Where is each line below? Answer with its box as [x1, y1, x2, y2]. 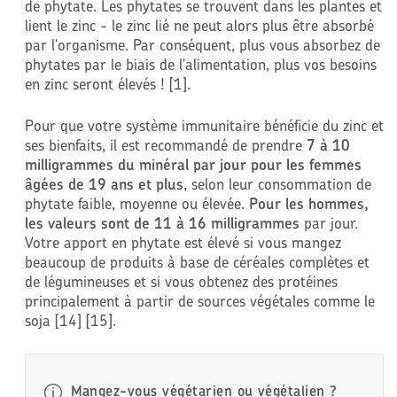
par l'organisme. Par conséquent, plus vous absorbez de [24, 35, 380, 54]
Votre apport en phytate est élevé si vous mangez [24, 233, 341, 253]
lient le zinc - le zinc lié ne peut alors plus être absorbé [24, 15, 374, 35]
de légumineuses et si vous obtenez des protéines [24, 272, 338, 292]
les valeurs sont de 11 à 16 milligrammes [24, 214, 300, 233]
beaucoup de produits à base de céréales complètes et [24, 253, 370, 272]
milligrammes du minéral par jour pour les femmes [24, 155, 362, 175]
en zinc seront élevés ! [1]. [24, 74, 191, 93]
